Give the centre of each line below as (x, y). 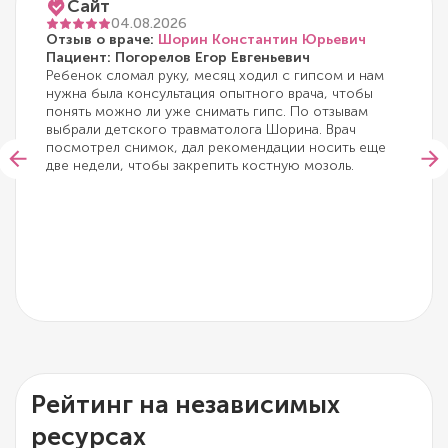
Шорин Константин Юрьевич (262, 39)
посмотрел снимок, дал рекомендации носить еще (216, 147)
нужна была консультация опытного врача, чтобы (209, 93)
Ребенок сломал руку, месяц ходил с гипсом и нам (215, 75)
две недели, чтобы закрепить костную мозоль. (200, 165)
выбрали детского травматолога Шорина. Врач (201, 129)
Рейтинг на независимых (185, 404)
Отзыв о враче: (102, 39)
